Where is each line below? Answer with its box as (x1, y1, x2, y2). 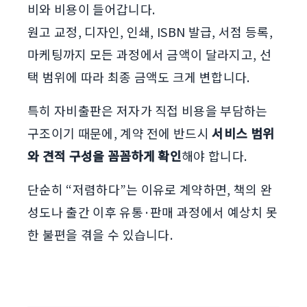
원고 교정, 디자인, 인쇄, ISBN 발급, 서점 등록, (27, 23, 273, 40)
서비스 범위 (212, 124, 275, 142)
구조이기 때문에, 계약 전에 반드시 (27, 124, 212, 142)
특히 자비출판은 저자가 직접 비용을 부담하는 (27, 101, 268, 119)
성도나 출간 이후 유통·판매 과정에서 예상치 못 (27, 203, 278, 221)
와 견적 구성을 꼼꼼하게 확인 (27, 147, 182, 164)
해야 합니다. (182, 147, 250, 164)
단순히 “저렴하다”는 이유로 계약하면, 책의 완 (27, 180, 273, 198)
